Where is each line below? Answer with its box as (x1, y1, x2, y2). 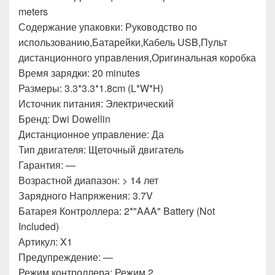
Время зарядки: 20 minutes (18, 66, 140, 80)
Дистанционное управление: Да (18, 127, 164, 141)
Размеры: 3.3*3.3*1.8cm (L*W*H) (18, 81, 163, 95)
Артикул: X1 (18, 234, 72, 249)
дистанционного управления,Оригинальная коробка (18, 50, 256, 64)
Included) (18, 219, 59, 233)
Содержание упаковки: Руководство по (18, 20, 197, 34)
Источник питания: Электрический (18, 96, 174, 110)
